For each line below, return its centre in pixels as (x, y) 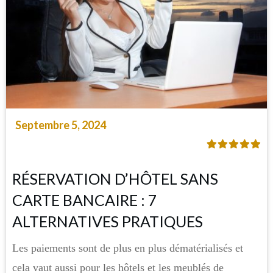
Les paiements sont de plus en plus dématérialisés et (128, 248)
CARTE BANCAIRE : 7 (85, 200)
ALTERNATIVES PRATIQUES (108, 221)
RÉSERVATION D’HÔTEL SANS (115, 178)
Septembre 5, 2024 (61, 125)
